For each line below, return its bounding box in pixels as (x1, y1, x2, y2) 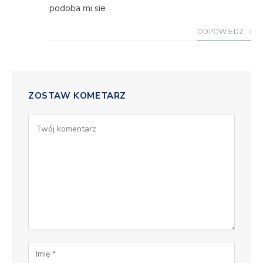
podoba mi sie (49, 2, 106, 14)
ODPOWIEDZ (197, 26, 246, 36)
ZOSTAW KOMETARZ (28, 89, 126, 102)
